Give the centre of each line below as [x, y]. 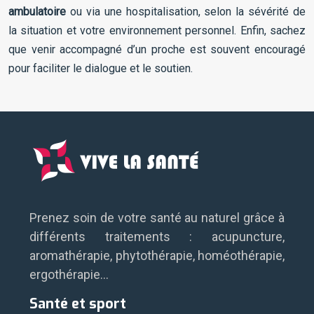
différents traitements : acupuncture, [157, 237]
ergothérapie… [69, 275]
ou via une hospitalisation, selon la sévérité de [186, 12]
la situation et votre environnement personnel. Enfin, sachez [157, 31]
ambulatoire [37, 12]
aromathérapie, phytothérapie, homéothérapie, [157, 256]
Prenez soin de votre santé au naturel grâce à [157, 218]
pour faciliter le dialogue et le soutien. [101, 69]
